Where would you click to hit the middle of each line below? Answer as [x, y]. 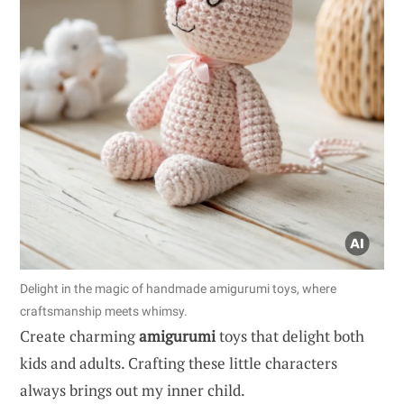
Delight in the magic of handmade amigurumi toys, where [178, 289]
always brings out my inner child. [133, 390]
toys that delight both [290, 336]
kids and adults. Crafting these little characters [179, 363]
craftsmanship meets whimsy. [104, 312]
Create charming [79, 336]
